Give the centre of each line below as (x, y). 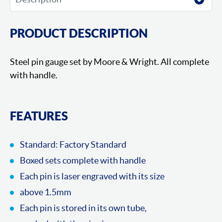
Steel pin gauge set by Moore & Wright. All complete (110, 62)
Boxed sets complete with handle (83, 161)
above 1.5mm (46, 192)
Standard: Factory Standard (73, 145)
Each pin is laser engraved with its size (92, 176)
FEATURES (39, 116)
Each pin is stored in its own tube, (83, 208)
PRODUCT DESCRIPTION (79, 33)
